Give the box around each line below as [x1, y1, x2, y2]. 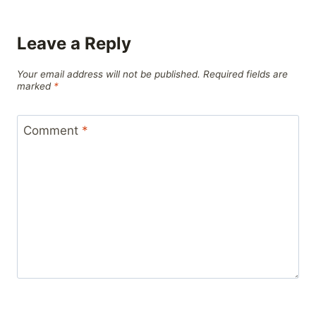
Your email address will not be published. [17, 68, 200, 80]
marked [17, 80, 54, 92]
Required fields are [203, 68, 288, 80]
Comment [23, 123, 82, 138]
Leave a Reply [17, 32, 131, 54]
